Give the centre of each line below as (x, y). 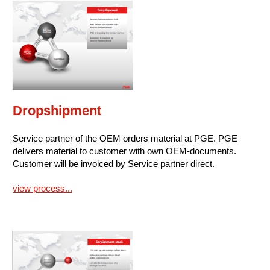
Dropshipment (57, 110)
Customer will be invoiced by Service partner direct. (114, 163)
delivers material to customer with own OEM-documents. (124, 151)
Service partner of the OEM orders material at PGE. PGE (125, 138)
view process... (42, 188)
